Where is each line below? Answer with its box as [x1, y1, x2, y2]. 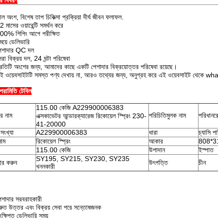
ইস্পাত [199, 146, 214, 154]
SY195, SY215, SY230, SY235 [36, 155, 129, 163]
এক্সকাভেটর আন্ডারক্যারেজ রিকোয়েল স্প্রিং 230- [36, 112, 146, 120]
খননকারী [36, 163, 55, 170]
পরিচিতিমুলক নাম [149, 111, 186, 119]
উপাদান [149, 146, 165, 154]
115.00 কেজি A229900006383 [36, 104, 124, 111]
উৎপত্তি [149, 159, 168, 166]
